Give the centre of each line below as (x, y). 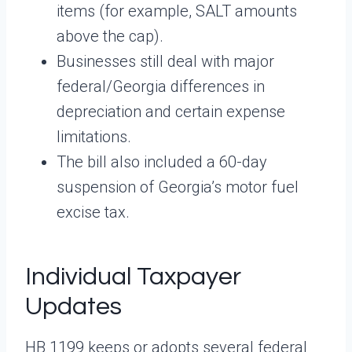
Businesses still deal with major (165, 61)
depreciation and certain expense (171, 111)
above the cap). (110, 36)
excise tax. (93, 212)
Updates (73, 306)
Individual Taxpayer (133, 277)
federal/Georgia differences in (161, 86)
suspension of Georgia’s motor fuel (178, 187)
